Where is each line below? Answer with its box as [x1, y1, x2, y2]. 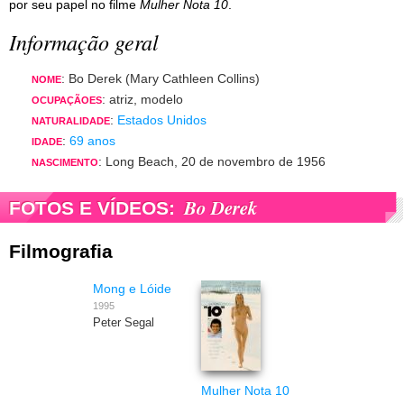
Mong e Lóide [93, 281, 172, 297]
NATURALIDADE [32, 115, 110, 127]
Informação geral [9, 27, 159, 57]
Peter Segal [93, 317, 155, 330]
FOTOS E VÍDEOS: [9, 197, 175, 219]
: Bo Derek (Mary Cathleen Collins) [61, 71, 260, 87]
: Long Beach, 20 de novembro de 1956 [98, 154, 326, 170]
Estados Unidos [117, 113, 207, 128]
